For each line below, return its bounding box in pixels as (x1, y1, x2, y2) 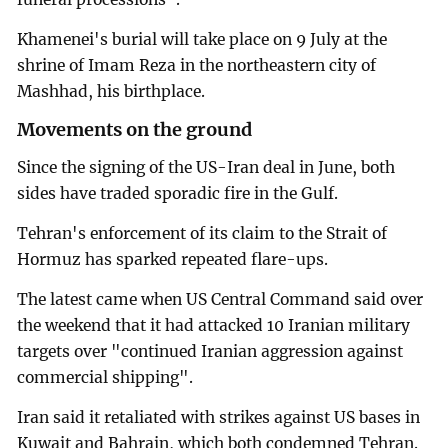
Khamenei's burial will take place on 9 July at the (17, 29, 388, 49)
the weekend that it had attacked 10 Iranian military (17, 316, 411, 336)
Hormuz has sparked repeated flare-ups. (17, 250, 329, 270)
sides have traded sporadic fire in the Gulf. (17, 184, 339, 204)
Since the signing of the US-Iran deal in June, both (17, 158, 396, 178)
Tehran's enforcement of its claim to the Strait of (17, 224, 388, 244)
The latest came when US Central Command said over (17, 290, 424, 310)
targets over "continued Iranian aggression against (17, 342, 404, 362)
